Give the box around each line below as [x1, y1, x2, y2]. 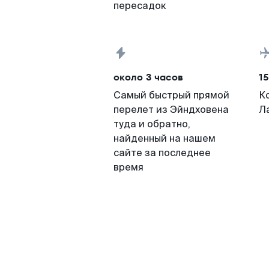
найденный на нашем [113, 132, 216, 145]
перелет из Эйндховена [113, 103, 229, 116]
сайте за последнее [113, 147, 211, 159]
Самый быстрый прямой [113, 89, 229, 101]
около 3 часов [113, 70, 183, 84]
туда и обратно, [113, 118, 190, 130]
